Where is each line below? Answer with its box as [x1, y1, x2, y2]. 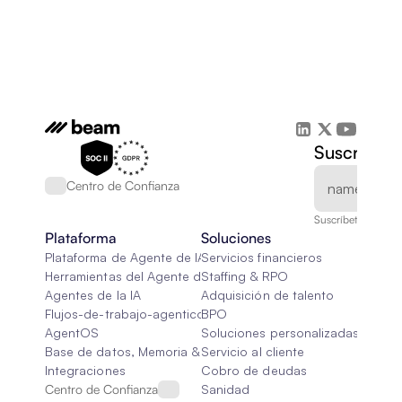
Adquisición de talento [201, 287, 335, 302]
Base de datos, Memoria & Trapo [45, 344, 237, 359]
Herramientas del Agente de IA [45, 268, 223, 284]
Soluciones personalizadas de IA [201, 325, 393, 340]
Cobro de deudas [201, 363, 307, 378]
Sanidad [201, 381, 250, 397]
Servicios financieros [201, 249, 323, 265]
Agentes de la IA [45, 287, 141, 302]
